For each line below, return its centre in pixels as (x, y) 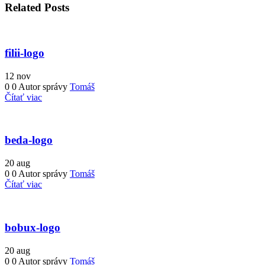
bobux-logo (33, 227)
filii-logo (25, 53)
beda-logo (29, 140)
